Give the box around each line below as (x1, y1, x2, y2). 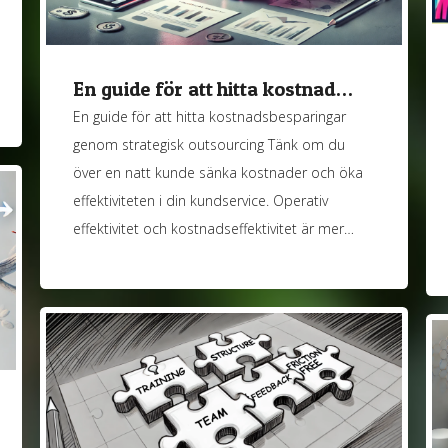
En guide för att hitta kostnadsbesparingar (73, 106, 347, 126)
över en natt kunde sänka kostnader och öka (73, 162, 364, 182)
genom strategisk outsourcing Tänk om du (73, 134, 350, 154)
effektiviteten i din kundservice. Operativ (73, 190, 329, 210)
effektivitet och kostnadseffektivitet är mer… (73, 218, 355, 238)
